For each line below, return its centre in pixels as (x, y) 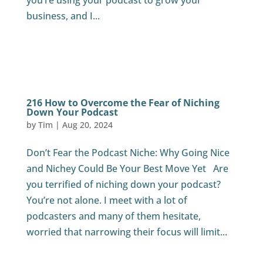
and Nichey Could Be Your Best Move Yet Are (127, 168)
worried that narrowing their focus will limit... (127, 232)
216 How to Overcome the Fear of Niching (123, 103)
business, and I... (63, 16)
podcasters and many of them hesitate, (113, 216)
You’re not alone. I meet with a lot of (107, 200)
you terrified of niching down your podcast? (123, 184)
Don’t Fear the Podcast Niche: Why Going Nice (128, 153)
